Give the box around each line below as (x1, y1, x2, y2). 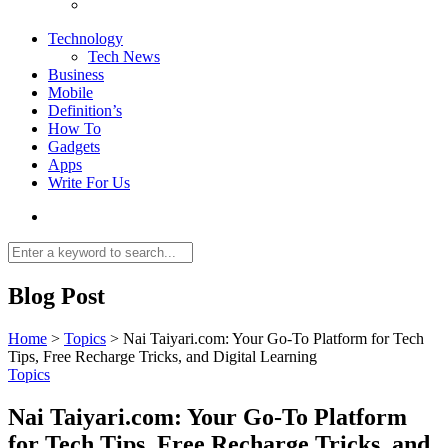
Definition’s (48, 101, 122, 119)
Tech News (88, 47, 160, 65)
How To (48, 119, 101, 137)
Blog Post (8, 282, 105, 309)
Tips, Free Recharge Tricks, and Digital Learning (8, 347, 317, 365)
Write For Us (48, 173, 130, 191)
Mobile (48, 83, 93, 101)
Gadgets (48, 137, 100, 155)
